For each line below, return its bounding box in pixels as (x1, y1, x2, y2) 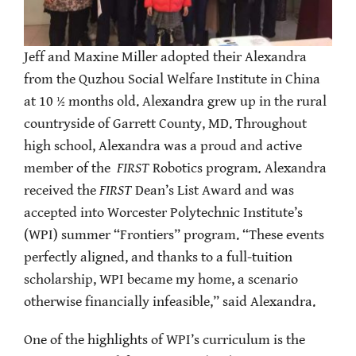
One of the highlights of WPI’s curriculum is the (24, 332, 305, 349)
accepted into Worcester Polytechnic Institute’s (24, 205, 303, 222)
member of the (24, 161, 117, 177)
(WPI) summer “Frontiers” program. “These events (24, 227, 324, 244)
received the (24, 183, 99, 199)
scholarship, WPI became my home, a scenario (24, 272, 298, 288)
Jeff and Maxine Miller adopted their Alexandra (24, 49, 307, 66)
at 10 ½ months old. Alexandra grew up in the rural (24, 94, 327, 110)
